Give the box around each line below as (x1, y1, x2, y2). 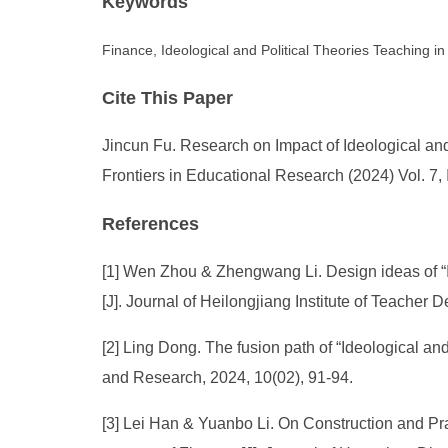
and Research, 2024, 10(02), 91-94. (102, 369, 357, 386)
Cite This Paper (102, 88, 233, 108)
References (102, 214, 199, 234)
